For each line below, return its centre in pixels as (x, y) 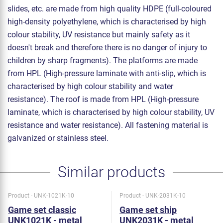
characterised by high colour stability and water (90, 87)
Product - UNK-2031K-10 (153, 196)
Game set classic (42, 210)
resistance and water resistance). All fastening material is (108, 125)
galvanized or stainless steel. (58, 138)
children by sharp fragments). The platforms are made (103, 61)
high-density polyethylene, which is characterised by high (107, 22)
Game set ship (148, 210)
